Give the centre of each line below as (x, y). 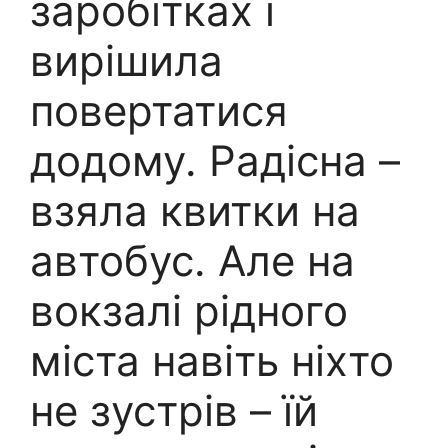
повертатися (159, 111)
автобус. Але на (192, 261)
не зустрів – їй (174, 411)
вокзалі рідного (189, 311)
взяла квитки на (195, 211)
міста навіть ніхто (212, 361)
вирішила (126, 61)
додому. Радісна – (215, 161)
